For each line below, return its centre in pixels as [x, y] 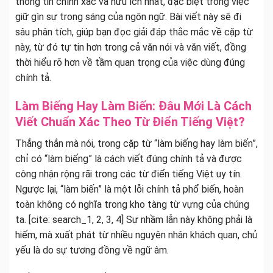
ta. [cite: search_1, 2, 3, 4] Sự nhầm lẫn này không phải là [134, 219]
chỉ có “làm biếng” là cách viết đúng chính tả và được [129, 158]
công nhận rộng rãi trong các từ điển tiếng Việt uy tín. [129, 174]
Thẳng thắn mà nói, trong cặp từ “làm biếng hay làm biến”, [136, 143]
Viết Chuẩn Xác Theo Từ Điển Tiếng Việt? [130, 122]
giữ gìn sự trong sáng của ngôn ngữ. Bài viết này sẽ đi [128, 16]
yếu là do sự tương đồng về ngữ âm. [92, 250]
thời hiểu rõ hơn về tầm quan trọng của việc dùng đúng [130, 62]
